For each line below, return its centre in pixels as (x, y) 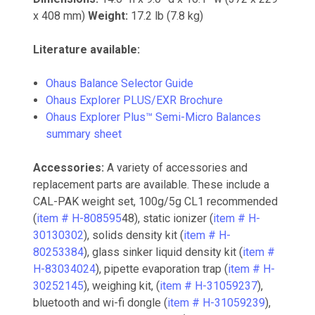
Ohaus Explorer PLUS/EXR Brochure (135, 100)
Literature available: (86, 49)
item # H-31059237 (208, 285)
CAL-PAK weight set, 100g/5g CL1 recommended (155, 201)
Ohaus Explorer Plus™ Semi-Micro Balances (154, 117)
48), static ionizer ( (167, 218)
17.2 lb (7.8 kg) (166, 15)
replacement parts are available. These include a (151, 184)
